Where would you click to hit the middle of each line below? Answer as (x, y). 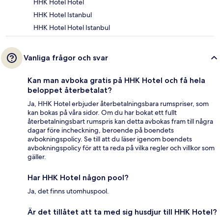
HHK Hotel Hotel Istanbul (72, 27)
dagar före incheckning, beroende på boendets (101, 130)
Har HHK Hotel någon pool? (78, 177)
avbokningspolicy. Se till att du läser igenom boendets (110, 139)
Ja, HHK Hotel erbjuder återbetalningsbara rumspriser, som (118, 103)
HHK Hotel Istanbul (63, 14)
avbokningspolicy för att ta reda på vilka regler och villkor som (121, 148)
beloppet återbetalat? (70, 90)
